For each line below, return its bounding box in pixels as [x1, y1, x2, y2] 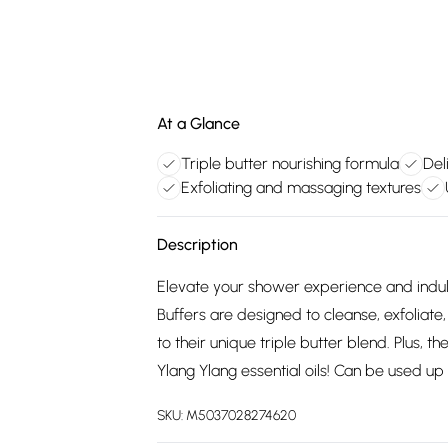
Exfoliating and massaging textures [181, 178, 421, 197]
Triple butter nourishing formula [181, 154, 399, 173]
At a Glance [157, 114, 240, 133]
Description [157, 235, 238, 254]
